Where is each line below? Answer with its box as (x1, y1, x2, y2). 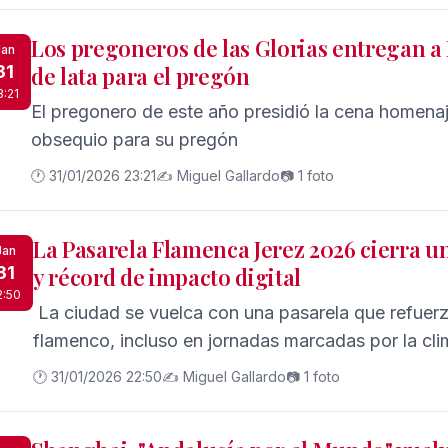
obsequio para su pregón (31, 129, 238, 150)
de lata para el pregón (31, 61, 250, 91)
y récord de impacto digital (33, 262, 302, 292)
